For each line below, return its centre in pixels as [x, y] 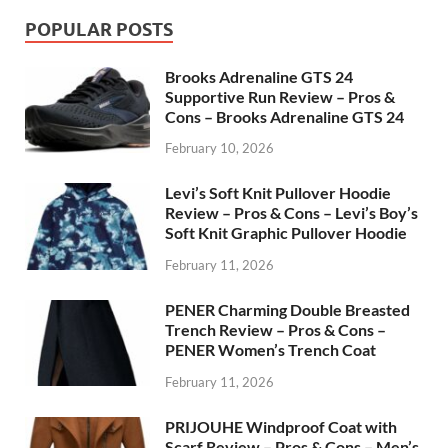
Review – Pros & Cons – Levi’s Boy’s [291, 213]
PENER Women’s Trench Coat [270, 350]
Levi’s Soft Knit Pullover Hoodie [278, 193]
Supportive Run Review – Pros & [280, 96]
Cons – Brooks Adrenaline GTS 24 [284, 116]
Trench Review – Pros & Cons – [275, 330]
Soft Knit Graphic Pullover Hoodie [286, 233]
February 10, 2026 [219, 148]
